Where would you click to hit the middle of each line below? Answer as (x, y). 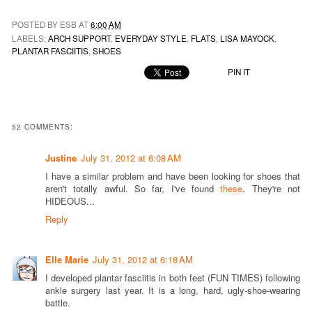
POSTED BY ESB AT (51, 24)
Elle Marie (67, 260)
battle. (58, 303)
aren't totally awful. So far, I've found (133, 188)
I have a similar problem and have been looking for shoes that (173, 175)
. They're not (272, 188)
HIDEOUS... (70, 201)
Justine (61, 157)
